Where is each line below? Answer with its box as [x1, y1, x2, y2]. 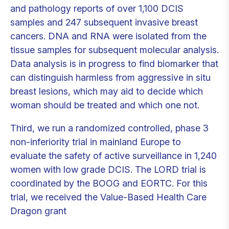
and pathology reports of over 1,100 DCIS [10, 3, 184, 14]
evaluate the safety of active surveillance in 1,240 [10, 150, 217, 161]
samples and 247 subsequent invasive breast [10, 17, 198, 28]
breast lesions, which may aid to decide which [10, 86, 203, 97]
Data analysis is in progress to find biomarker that [10, 58, 218, 69]
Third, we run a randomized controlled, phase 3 [10, 123, 209, 133]
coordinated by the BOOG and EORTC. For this [10, 178, 208, 189]
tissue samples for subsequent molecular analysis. [10, 44, 219, 55]
